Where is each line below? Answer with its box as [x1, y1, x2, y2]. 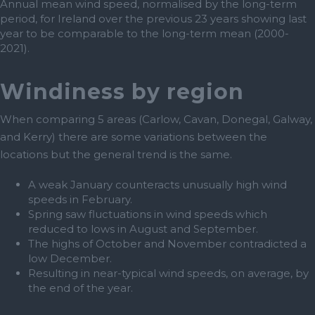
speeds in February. [28, 193, 132, 207]
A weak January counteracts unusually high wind [28, 178, 287, 192]
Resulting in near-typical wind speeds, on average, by [28, 266, 309, 281]
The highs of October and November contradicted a [28, 237, 307, 251]
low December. [28, 252, 112, 266]
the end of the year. [28, 281, 133, 295]
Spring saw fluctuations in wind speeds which [28, 207, 267, 221]
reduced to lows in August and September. [28, 222, 258, 236]
